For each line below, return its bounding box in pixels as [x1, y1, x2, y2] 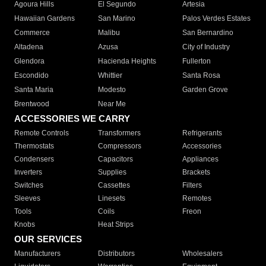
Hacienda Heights [98, 57, 157, 66]
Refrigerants [182, 129, 222, 138]
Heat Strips [98, 220, 134, 229]
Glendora [14, 57, 45, 66]
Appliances [182, 155, 218, 164]
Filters [182, 181, 202, 190]
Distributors [98, 249, 135, 258]
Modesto [98, 85, 126, 94]
